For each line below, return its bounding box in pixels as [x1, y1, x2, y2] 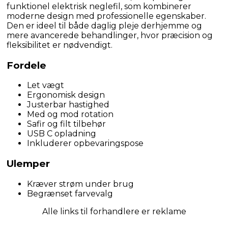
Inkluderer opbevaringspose [27, 138, 144, 149]
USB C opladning [27, 129, 96, 139]
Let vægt [27, 80, 64, 91]
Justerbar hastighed [27, 100, 109, 110]
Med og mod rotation [27, 109, 113, 120]
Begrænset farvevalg [27, 188, 113, 198]
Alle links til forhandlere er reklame [42, 206, 186, 216]
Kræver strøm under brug [27, 179, 134, 189]
